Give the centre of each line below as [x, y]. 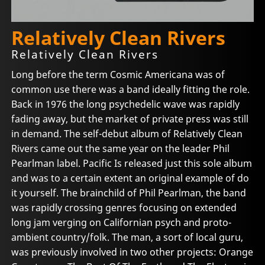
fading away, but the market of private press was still [130, 119]
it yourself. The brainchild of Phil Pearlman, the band [129, 193]
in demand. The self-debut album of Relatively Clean [127, 133]
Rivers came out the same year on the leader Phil [121, 148]
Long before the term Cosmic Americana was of [118, 74]
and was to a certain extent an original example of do [130, 178]
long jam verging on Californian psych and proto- [122, 222]
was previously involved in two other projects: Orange [132, 252]
